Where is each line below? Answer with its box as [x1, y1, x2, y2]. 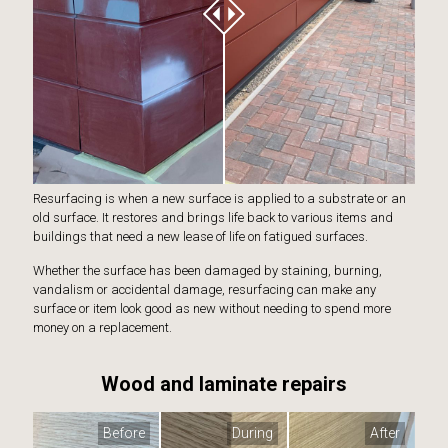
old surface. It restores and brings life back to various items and [33, 210, 393, 226]
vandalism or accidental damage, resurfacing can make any [33, 282, 376, 298]
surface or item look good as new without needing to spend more [33, 301, 391, 317]
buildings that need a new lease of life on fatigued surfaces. [33, 229, 368, 245]
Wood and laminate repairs [101, 372, 347, 397]
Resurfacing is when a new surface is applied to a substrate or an [33, 191, 406, 207]
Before [103, 425, 146, 442]
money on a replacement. [33, 320, 172, 336]
